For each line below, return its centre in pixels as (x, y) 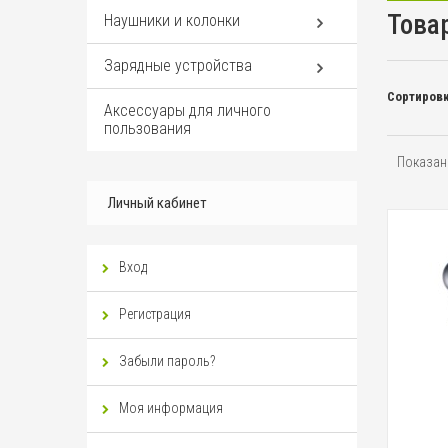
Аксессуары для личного (187, 110)
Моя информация (171, 408)
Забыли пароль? (167, 361)
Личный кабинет (157, 203)
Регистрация (155, 314)
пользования (147, 128)
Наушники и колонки (172, 20)
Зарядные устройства (178, 65)
